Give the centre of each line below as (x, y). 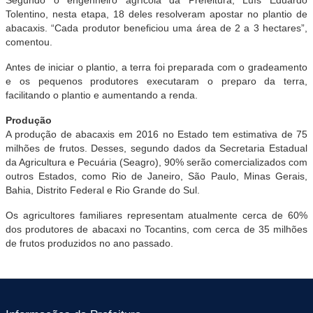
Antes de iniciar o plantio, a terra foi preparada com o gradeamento (156, 67)
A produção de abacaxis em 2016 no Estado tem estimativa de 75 (156, 134)
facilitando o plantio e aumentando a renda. (102, 95)
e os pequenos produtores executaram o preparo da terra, (156, 81)
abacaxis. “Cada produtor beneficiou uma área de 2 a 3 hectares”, (156, 28)
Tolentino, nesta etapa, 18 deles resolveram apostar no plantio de (156, 14)
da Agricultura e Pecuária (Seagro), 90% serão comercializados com (156, 162)
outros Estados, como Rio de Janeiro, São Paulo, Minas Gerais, (156, 176)
